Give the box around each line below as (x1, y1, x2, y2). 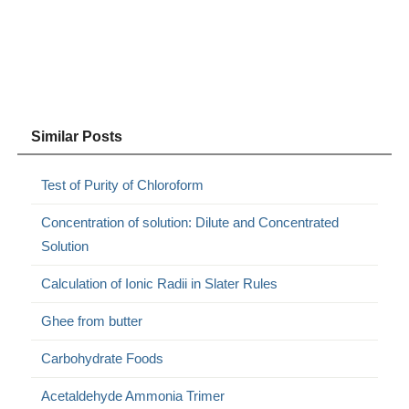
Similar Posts (31, 128, 123, 144)
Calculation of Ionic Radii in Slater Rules (41, 275, 278, 291)
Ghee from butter (41, 312, 143, 329)
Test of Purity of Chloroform (41, 176, 204, 193)
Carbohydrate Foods (41, 350, 164, 366)
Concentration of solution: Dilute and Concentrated (41, 214, 340, 230)
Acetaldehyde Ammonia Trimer (41, 387, 225, 404)
